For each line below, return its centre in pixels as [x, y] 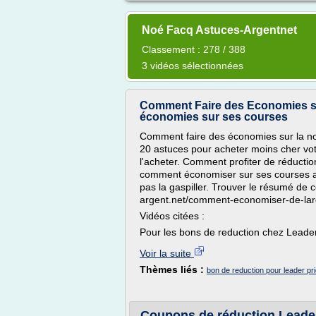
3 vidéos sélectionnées [193, 66]
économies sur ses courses [214, 117]
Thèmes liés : [173, 269]
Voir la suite [167, 253]
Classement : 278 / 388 [194, 49]
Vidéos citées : [172, 216]
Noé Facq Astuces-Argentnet [219, 30]
